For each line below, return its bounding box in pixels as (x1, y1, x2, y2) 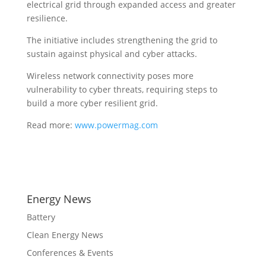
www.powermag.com (74, 119, 158, 131)
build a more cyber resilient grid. (26, 97, 158, 109)
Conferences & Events (26, 247, 113, 258)
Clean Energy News (26, 229, 103, 240)
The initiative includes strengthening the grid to (26, 34, 217, 46)
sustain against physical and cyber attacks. (26, 48, 197, 59)
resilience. (26, 12, 68, 24)
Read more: (26, 119, 75, 131)
